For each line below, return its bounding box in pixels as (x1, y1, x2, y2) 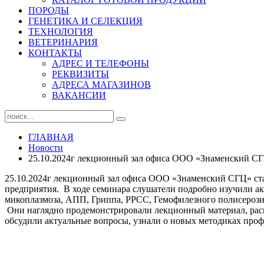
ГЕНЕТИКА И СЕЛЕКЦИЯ (28, 16, 143, 26)
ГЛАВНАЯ (28, 132, 74, 142)
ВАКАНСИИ (52, 90, 106, 100)
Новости (28, 143, 63, 153)
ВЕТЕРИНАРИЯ (28, 37, 98, 47)
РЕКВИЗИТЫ (52, 69, 109, 79)
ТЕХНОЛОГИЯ (28, 27, 93, 37)
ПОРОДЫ (28, 5, 69, 15)
